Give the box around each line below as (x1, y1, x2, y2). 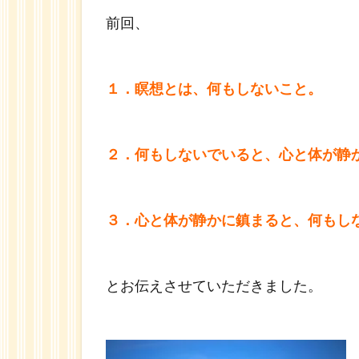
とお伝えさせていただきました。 (106, 280, 322, 294)
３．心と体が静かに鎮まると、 (106, 214, 308, 228)
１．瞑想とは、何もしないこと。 (106, 83, 322, 97)
